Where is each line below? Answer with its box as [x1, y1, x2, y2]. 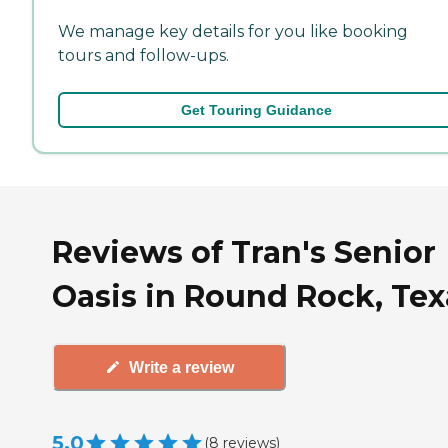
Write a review [128, 358, 234, 376]
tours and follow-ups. [58, 45, 229, 65]
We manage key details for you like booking [58, 21, 408, 41]
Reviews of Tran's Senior [52, 233, 436, 271]
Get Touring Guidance [180, 101, 332, 118]
